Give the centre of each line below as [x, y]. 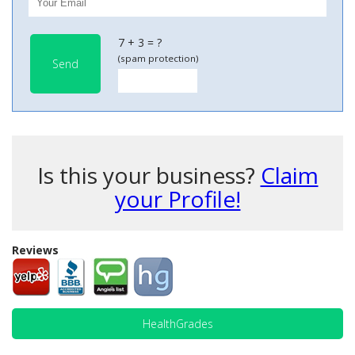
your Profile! [177, 199]
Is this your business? [149, 175]
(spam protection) [158, 58]
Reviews [35, 250]
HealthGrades [177, 324]
